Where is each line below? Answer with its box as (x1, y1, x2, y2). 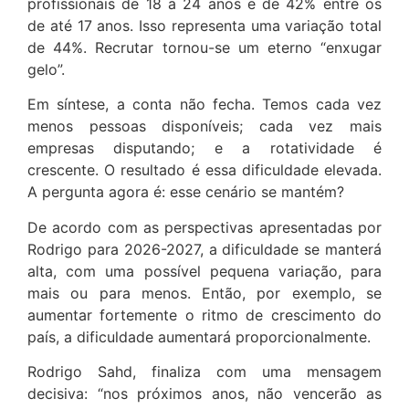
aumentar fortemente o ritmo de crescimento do (27, 305, 382, 324)
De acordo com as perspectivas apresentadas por (27, 217, 382, 236)
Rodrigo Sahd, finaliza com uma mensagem (27, 362, 382, 382)
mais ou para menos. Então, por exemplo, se (27, 283, 382, 302)
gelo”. (27, 60, 65, 79)
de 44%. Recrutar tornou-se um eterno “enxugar (27, 38, 382, 57)
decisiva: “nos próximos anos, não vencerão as (27, 384, 382, 404)
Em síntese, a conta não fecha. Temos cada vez (27, 95, 382, 114)
